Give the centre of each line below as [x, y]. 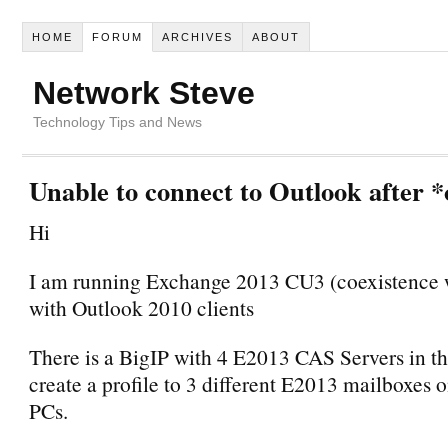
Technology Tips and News [117, 121]
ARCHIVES [197, 36]
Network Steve [144, 92]
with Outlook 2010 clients [141, 307]
